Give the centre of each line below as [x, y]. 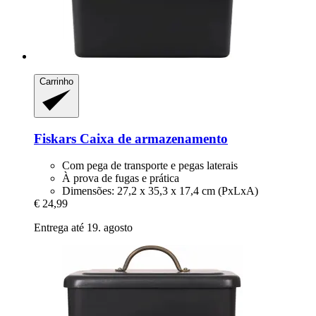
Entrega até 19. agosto [83, 228]
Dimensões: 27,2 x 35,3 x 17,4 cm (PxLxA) [160, 191]
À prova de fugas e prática [121, 178]
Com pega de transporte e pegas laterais [150, 166]
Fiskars [55, 138]
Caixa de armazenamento [152, 138]
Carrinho [56, 82]
